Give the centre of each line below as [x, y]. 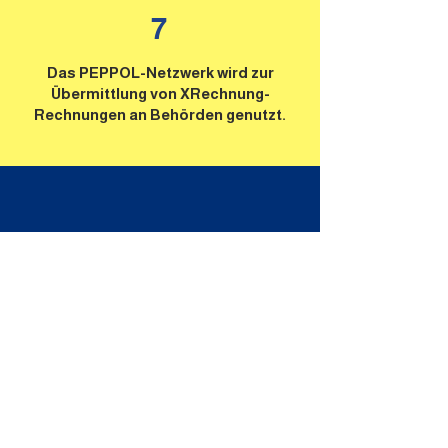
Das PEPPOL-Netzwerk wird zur [160, 72]
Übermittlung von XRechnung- [160, 93]
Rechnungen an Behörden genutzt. [160, 114]
